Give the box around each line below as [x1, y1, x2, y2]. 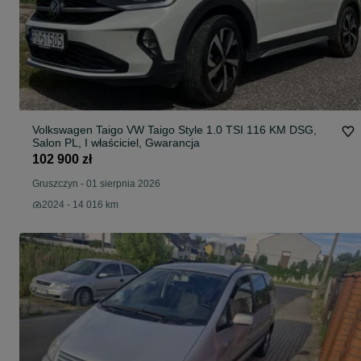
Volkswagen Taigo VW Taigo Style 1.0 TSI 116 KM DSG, [32, 123, 317, 136]
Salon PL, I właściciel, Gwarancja [32, 136, 200, 149]
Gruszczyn [32, 178, 78, 189]
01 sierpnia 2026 [86, 178, 160, 189]
